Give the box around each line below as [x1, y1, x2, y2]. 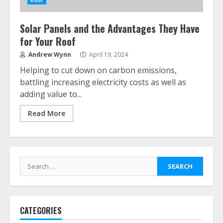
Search [19, 157, 46, 168]
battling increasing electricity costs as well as [20, 77, 186, 88]
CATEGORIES [20, 205, 62, 217]
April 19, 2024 [88, 50, 128, 59]
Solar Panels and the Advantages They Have [20, 21, 200, 36]
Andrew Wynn [27, 50, 71, 59]
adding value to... [20, 89, 82, 100]
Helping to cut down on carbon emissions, [20, 65, 177, 76]
